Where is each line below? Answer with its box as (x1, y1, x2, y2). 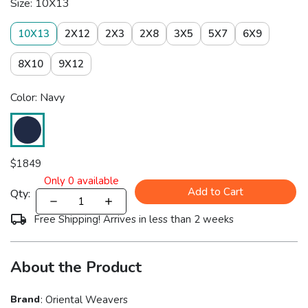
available (74, 173, 119, 188)
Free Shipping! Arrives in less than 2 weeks (34, 212, 234, 227)
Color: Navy (10, 90, 65, 106)
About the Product (10, 256, 142, 278)
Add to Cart (188, 185, 244, 199)
